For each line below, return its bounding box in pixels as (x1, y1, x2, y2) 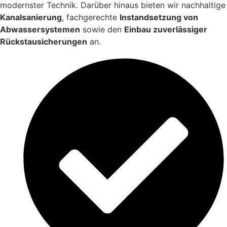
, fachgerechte (62, 12, 120, 23)
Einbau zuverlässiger (124, 24, 207, 35)
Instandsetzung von (120, 12, 198, 23)
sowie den (80, 24, 124, 35)
